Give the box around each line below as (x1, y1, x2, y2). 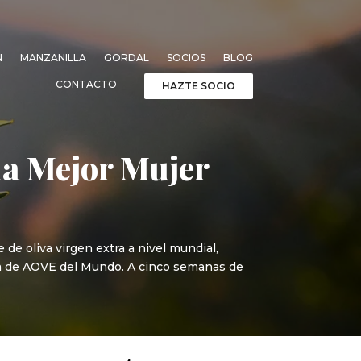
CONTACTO (55, 77, 117, 90)
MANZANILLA (19, 51, 86, 64)
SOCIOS (166, 51, 205, 64)
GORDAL (103, 51, 149, 64)
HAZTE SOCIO (161, 79, 235, 92)
